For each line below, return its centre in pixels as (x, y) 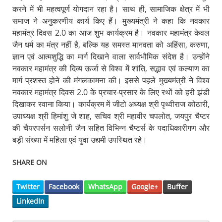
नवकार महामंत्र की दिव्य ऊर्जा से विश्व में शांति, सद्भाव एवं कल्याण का (111, 68)
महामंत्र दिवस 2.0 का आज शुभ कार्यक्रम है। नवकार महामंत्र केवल (111, 32)
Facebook (64, 186)
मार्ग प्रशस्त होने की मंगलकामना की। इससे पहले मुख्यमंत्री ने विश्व (111, 80)
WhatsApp (105, 186)
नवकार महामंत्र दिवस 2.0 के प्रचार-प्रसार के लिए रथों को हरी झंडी (111, 92)
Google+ (144, 186)
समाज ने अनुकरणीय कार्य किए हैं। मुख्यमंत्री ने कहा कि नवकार (111, 21)
